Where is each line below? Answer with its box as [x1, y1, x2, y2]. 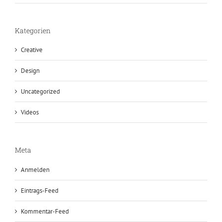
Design [21, 66, 40, 75]
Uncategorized [21, 87, 60, 96]
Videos [21, 108, 39, 117]
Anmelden [21, 165, 50, 174]
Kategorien [15, 25, 51, 35]
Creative [21, 46, 43, 55]
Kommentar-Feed [21, 207, 69, 216]
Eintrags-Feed [21, 186, 58, 195]
